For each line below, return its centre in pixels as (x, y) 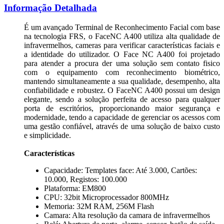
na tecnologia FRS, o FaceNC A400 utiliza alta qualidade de (122, 36)
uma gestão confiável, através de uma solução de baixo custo (122, 126)
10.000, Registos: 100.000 (85, 179)
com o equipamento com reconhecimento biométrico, (122, 72)
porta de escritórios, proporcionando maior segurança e (122, 108)
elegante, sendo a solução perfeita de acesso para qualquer (122, 99)
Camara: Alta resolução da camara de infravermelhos (127, 215)
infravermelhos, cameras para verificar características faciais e (122, 45)
